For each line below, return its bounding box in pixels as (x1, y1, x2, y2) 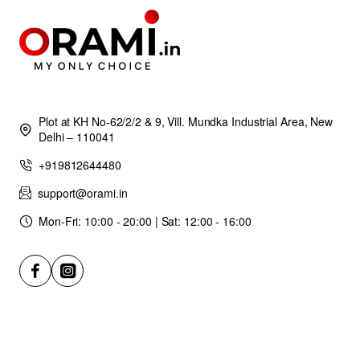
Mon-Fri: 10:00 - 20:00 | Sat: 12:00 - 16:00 (39, 212, 252, 229)
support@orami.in (38, 184, 128, 201)
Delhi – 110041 (39, 128, 115, 145)
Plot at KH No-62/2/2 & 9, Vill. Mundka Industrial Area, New (39, 112, 333, 129)
